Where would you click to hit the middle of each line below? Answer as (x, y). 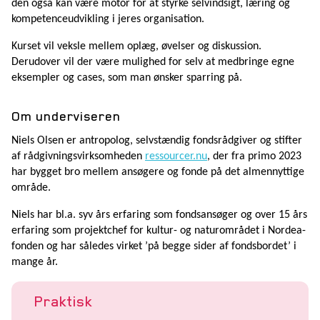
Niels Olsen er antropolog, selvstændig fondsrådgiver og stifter (157, 140)
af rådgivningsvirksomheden (78, 156)
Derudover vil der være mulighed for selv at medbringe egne (153, 62)
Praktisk (64, 301)
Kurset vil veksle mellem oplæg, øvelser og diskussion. (136, 46)
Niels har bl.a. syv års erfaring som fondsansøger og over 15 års (159, 215)
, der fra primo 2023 (254, 156)
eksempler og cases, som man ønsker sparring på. (127, 77)
